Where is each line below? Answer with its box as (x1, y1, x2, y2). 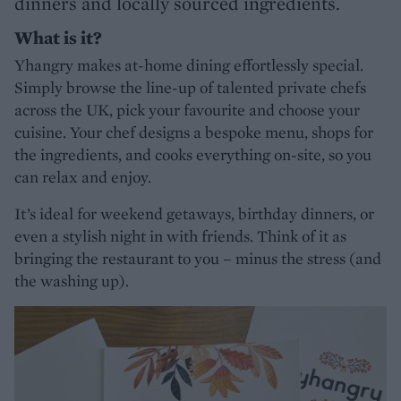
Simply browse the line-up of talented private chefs (14, 76, 366, 98)
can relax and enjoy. (14, 166, 155, 187)
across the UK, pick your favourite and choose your (14, 98, 360, 120)
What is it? (14, 25, 102, 49)
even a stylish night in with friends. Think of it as (14, 225, 346, 246)
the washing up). (14, 269, 132, 291)
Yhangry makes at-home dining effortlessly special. (14, 54, 363, 75)
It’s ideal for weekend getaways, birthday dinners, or (14, 202, 374, 224)
